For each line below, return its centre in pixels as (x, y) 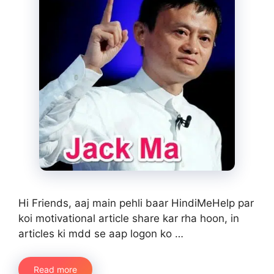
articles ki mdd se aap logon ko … (101, 233)
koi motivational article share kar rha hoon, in (129, 218)
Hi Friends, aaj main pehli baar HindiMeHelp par (136, 203)
